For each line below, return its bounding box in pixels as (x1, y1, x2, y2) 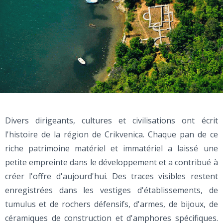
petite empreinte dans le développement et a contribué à (5, 157, 218, 168)
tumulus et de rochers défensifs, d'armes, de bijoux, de (5, 199, 218, 210)
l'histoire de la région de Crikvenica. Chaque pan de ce (5, 129, 218, 140)
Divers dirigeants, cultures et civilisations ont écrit (5, 115, 218, 126)
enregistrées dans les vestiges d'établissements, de (5, 185, 218, 196)
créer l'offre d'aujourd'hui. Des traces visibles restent (5, 171, 218, 182)
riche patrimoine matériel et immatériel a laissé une (5, 143, 218, 154)
